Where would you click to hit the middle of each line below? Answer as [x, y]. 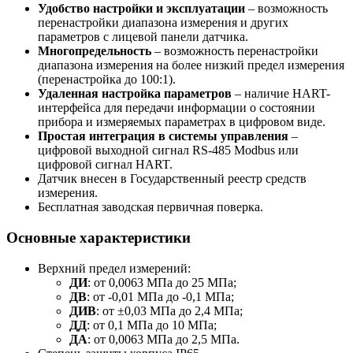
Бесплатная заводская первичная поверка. [150, 207]
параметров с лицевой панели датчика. [143, 37]
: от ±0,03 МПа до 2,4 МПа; [169, 310]
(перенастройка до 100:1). [107, 80]
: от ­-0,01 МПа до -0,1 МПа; [160, 296]
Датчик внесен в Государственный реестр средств [172, 179]
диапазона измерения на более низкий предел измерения [191, 65]
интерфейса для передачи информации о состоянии [176, 108]
